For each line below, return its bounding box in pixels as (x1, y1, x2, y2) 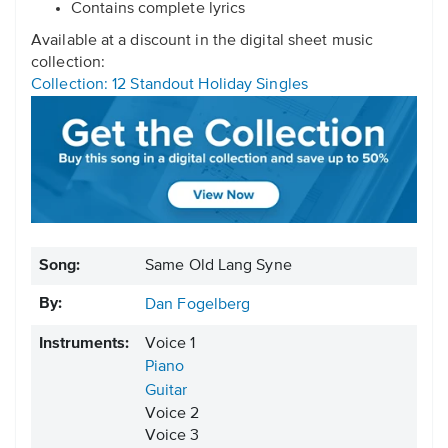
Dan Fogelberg (145, 297, 251, 314)
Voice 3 (145, 428, 199, 445)
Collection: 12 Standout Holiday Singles (31, 77, 308, 94)
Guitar (145, 383, 187, 400)
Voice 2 (145, 406, 199, 423)
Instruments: (39, 336, 129, 353)
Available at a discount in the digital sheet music (31, 33, 374, 50)
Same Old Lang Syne (145, 258, 292, 275)
